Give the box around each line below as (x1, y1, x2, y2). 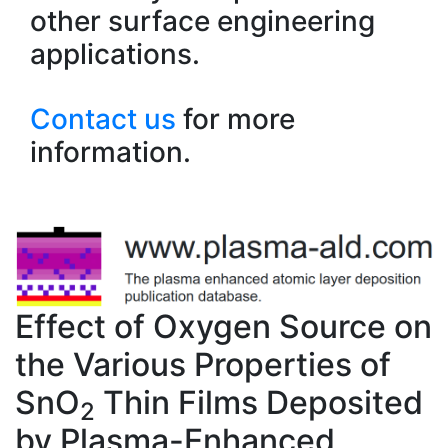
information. (30, 135, 191, 169)
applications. (30, 37, 200, 71)
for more (176, 102, 295, 136)
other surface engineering (30, 4, 375, 38)
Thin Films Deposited (95, 382, 423, 422)
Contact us (30, 102, 176, 136)
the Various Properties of (15, 344, 391, 384)
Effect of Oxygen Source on (15, 306, 432, 346)
